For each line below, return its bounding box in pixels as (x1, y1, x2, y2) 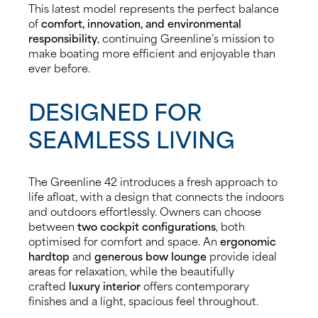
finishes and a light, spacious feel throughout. (28, 291, 258, 309)
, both (216, 216, 245, 234)
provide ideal (207, 246, 277, 264)
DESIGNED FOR (28, 92, 202, 128)
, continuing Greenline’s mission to (97, 28, 274, 46)
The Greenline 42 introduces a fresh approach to (28, 172, 278, 190)
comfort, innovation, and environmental (41, 13, 241, 31)
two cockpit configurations (77, 216, 216, 234)
